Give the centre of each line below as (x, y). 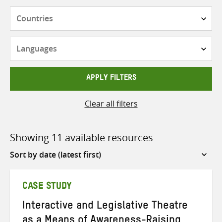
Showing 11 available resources (82, 137)
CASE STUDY (47, 188)
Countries (129, 12)
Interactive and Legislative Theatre (105, 207)
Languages (131, 43)
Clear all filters (111, 103)
